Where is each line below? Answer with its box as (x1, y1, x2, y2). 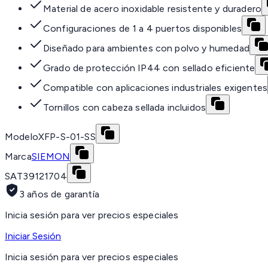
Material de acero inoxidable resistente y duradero (43, 3, 261, 15)
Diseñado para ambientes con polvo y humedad (43, 42, 249, 54)
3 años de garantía (19, 188, 99, 200)
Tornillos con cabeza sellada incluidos (43, 102, 206, 114)
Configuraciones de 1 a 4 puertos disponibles (43, 23, 242, 35)
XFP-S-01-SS (38, 131, 96, 143)
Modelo (5, 131, 38, 143)
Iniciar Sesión (5, 230, 61, 242)
